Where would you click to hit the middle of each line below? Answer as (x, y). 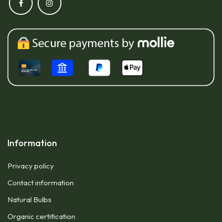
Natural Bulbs (29, 199)
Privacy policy (31, 166)
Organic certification (41, 216)
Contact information (41, 183)
